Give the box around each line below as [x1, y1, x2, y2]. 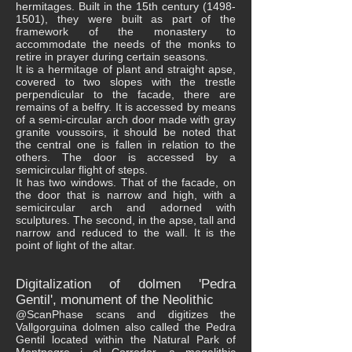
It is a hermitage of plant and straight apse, [16, 63, 236, 75]
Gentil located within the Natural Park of [16, 333, 236, 346]
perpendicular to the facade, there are [16, 88, 236, 101]
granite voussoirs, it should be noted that [16, 126, 236, 138]
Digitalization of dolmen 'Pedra [16, 277, 236, 291]
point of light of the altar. [16, 239, 135, 251]
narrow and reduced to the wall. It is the [16, 226, 236, 239]
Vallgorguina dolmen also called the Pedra [16, 321, 236, 333]
